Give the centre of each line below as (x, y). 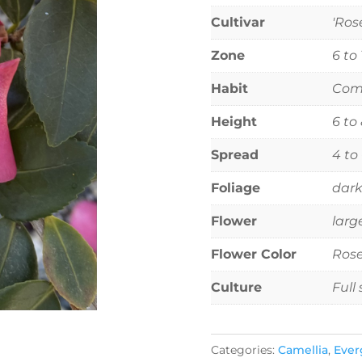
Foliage (235, 187)
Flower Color (253, 254)
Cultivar (238, 22)
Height (234, 121)
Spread (234, 154)
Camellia (303, 350)
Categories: (244, 350)
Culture (236, 287)
